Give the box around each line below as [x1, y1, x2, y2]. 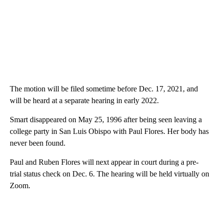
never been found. [10, 138, 66, 147]
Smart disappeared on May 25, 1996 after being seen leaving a [10, 115, 202, 124]
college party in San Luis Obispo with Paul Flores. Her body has [10, 127, 209, 135]
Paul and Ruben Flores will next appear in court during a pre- [10, 157, 198, 166]
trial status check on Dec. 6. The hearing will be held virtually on [10, 169, 209, 178]
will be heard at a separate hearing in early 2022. [10, 96, 159, 105]
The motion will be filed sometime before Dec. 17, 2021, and [10, 84, 198, 93]
